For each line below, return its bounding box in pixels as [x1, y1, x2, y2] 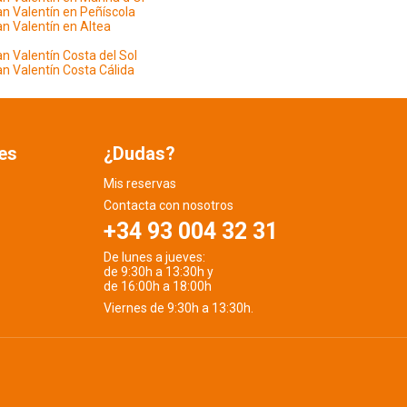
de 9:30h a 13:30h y [103, 264, 213, 279]
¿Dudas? [103, 143, 175, 164]
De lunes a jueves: [103, 250, 205, 264]
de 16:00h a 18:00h [103, 279, 212, 293]
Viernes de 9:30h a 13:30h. [103, 301, 259, 315]
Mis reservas [103, 176, 176, 191]
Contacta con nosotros [103, 198, 233, 213]
